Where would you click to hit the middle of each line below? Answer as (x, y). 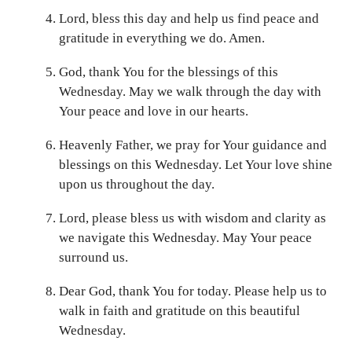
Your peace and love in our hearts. (154, 112)
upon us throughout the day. (137, 185)
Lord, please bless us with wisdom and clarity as (192, 218)
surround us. (93, 258)
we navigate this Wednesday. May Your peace (185, 238)
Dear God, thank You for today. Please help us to (193, 291)
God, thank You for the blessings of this (169, 72)
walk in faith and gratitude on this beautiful (180, 311)
